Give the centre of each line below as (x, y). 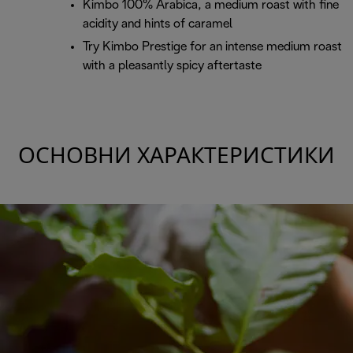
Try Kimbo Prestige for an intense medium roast (212, 47)
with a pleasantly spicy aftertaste (172, 66)
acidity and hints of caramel (158, 24)
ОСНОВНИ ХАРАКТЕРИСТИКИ (176, 158)
